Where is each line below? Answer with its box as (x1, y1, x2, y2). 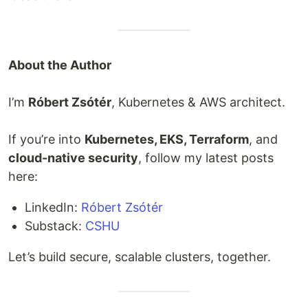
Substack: (25, 218, 85, 233)
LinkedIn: (25, 199, 81, 214)
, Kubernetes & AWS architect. (111, 94, 285, 109)
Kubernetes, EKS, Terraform (85, 131, 249, 146)
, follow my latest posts (138, 150, 274, 165)
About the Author (8, 57, 111, 72)
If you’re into (8, 131, 85, 146)
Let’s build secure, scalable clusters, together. (8, 249, 271, 264)
